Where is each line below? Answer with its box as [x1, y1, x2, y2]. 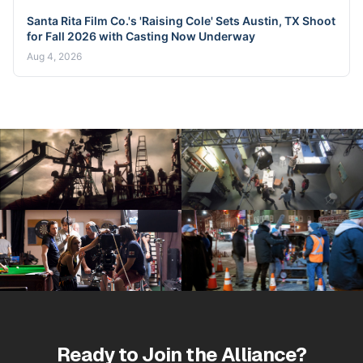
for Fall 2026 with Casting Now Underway [27, 29, 255, 44]
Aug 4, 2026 [27, 50, 82, 63]
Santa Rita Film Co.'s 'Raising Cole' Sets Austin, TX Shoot [27, 14, 335, 28]
